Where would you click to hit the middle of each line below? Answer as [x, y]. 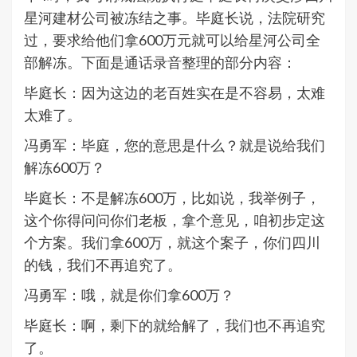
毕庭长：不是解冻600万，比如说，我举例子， [172, 198]
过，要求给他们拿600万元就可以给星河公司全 [172, 40]
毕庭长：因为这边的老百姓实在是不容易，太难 [175, 93]
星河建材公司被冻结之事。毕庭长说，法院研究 [175, 18]
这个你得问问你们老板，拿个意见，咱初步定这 [175, 220]
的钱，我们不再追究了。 [103, 265]
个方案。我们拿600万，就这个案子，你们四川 [172, 243]
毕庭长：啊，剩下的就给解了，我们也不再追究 [175, 326]
